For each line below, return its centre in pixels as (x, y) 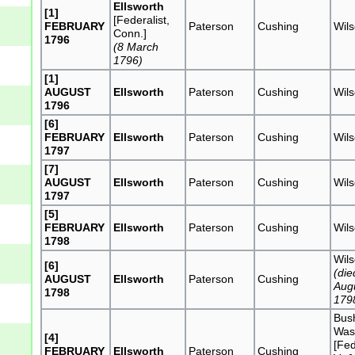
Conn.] (130, 33)
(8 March (136, 46)
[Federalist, (142, 19)
